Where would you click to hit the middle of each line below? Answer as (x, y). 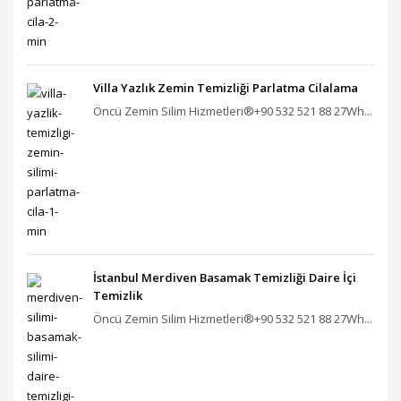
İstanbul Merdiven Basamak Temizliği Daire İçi (225, 278)
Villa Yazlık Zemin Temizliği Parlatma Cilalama (226, 88)
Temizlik (118, 296)
